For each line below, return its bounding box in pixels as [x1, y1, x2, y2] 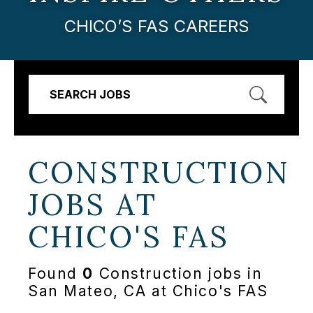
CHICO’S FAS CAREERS [64, 15, 249, 36]
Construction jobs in [94, 265, 263, 283]
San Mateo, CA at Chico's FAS [28, 282, 268, 300]
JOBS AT [28, 185, 158, 224]
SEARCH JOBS [50, 87, 131, 101]
